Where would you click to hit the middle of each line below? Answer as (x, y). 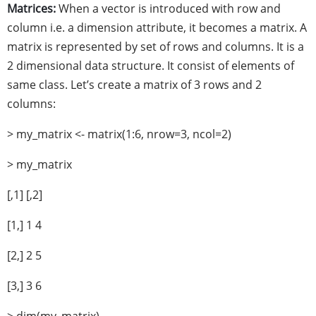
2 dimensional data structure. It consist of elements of (151, 66)
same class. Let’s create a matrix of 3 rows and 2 (134, 85)
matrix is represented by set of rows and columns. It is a (156, 47)
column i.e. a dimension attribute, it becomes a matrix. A (157, 28)
